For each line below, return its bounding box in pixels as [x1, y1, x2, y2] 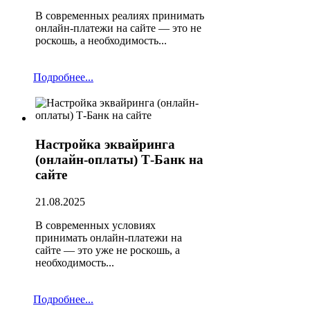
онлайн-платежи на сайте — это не [35, 22, 201, 35]
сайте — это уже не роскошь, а [35, 244, 180, 257]
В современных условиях [35, 219, 156, 232]
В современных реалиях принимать [35, 10, 204, 22]
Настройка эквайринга [35, 137, 175, 152]
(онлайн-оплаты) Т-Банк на [35, 152, 203, 167]
